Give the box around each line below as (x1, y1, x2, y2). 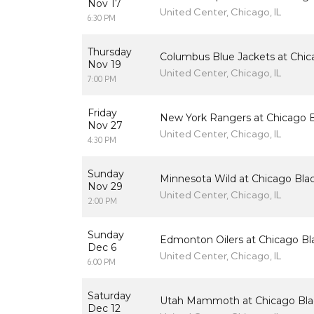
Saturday (88, 289, 131, 303)
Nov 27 (88, 119, 123, 132)
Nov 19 (88, 58, 121, 71)
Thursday (88, 46, 132, 59)
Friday (88, 107, 117, 120)
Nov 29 (88, 180, 123, 193)
